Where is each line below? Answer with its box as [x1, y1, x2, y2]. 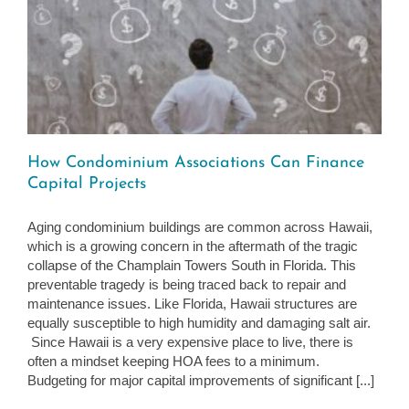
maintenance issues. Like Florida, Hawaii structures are [27, 295, 357, 311]
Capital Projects [27, 174, 146, 193]
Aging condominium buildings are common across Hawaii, [27, 218, 372, 235]
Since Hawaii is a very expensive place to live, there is [27, 333, 353, 350]
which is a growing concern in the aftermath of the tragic [27, 237, 358, 254]
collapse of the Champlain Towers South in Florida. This [27, 257, 356, 273]
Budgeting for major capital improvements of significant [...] [27, 372, 374, 388]
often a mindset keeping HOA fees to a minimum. [27, 352, 320, 369]
